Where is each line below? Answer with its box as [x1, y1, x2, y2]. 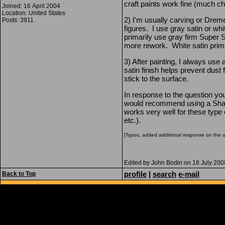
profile [124, 170, 147, 178]
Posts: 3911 [2, 17, 34, 24]
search [153, 170, 176, 178]
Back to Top [2, 170, 36, 177]
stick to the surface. [124, 74, 188, 83]
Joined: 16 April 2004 [2, 3, 60, 10]
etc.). [124, 116, 141, 125]
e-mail [178, 170, 199, 178]
